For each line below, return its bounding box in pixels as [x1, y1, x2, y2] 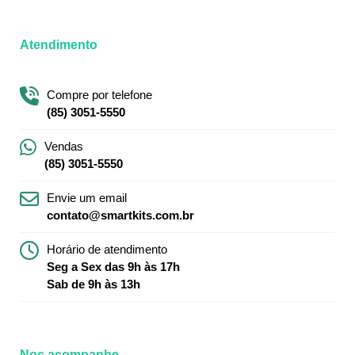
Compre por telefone [47, 88, 152, 102]
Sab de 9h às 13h [47, 277, 140, 292]
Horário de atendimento [47, 242, 167, 257]
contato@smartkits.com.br [47, 208, 194, 223]
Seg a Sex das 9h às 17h [47, 260, 180, 274]
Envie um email [47, 191, 127, 205]
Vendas [44, 139, 83, 154]
